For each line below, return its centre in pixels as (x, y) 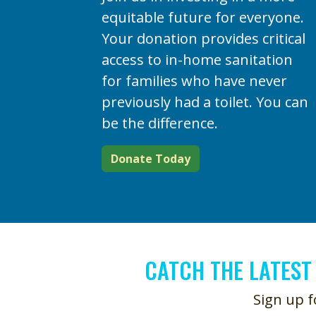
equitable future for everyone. (202, 17)
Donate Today (150, 158)
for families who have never (194, 80)
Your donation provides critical (203, 38)
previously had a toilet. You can (205, 102)
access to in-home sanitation (197, 59)
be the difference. (159, 123)
